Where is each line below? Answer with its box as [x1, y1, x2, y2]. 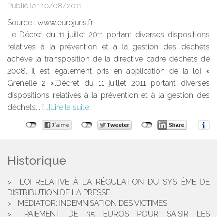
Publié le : [7, 1, 41, 11]
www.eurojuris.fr [37, 18, 93, 28]
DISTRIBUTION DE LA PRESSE [7, 188, 110, 198]
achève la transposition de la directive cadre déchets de [7, 54, 210, 64]
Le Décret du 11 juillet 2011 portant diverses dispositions [7, 30, 210, 40]
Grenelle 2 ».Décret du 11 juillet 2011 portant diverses [7, 78, 210, 88]
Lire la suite [50, 103, 89, 112]
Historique [7, 153, 66, 168]
